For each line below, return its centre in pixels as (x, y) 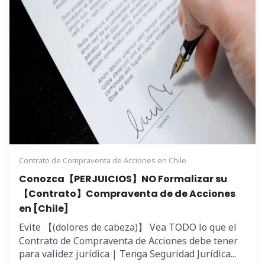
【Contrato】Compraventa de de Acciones (127, 194)
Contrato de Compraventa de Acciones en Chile (103, 161)
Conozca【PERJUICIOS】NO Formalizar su (123, 179)
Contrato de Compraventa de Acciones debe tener (128, 241)
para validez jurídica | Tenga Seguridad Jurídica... (127, 254)
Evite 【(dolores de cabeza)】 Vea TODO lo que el (128, 227)
